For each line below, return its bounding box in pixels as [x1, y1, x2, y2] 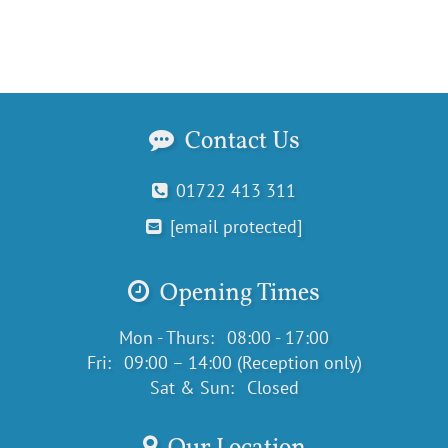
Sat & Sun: [149, 375, 234, 399]
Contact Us [179, 128, 300, 152]
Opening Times [155, 280, 320, 304]
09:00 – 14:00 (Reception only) [118, 350, 362, 374]
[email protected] [170, 214, 302, 238]
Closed [241, 375, 299, 399]
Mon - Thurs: [119, 325, 214, 349]
